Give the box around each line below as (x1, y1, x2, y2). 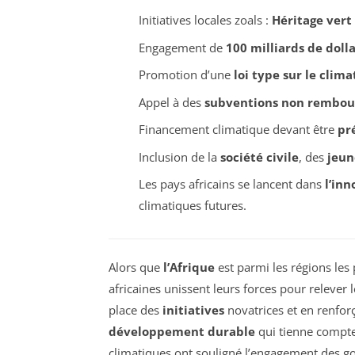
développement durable (109, 323, 255, 340)
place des (109, 302, 162, 319)
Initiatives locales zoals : (138, 12, 272, 29)
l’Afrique (163, 259, 215, 276)
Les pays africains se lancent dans (138, 176, 325, 193)
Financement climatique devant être (138, 121, 338, 138)
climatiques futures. (138, 197, 246, 214)
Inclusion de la (138, 148, 220, 165)
